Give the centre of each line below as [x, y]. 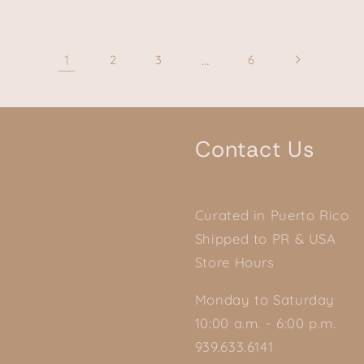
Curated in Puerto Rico [272, 215]
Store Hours [234, 262]
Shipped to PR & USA [265, 239]
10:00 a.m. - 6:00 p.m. [265, 323]
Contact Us [255, 149]
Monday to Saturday [265, 300]
